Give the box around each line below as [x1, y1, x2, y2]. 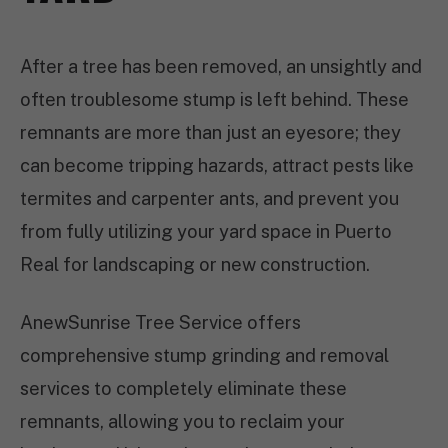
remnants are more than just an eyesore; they [20, 122, 401, 143]
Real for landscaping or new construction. [20, 254, 370, 275]
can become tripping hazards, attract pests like [20, 155, 414, 176]
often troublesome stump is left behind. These [20, 89, 409, 110]
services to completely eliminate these [20, 378, 347, 399]
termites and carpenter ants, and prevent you [20, 188, 399, 209]
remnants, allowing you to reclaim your [20, 411, 345, 432]
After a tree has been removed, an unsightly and [20, 56, 422, 77]
